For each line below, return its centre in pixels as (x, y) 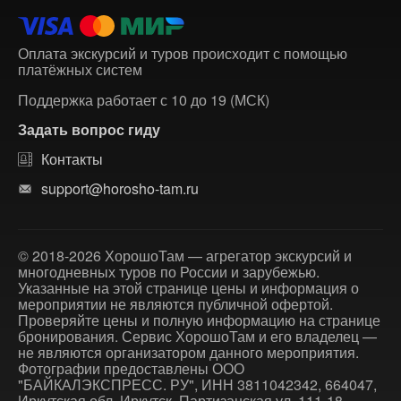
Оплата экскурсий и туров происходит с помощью (183, 53)
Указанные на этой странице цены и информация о (188, 288)
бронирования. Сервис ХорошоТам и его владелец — (197, 336)
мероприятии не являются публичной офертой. (175, 304)
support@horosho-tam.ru (120, 188)
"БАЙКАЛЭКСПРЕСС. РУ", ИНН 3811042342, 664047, (197, 384)
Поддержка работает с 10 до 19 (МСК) (144, 100)
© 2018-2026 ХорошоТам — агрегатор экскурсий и (185, 256)
